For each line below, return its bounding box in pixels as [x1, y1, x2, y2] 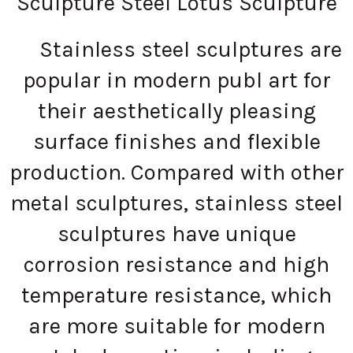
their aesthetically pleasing [37, 97, 316, 124]
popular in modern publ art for [22, 66, 331, 93]
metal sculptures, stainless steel [10, 189, 343, 216]
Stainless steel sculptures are [11, 35, 342, 62]
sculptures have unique [57, 220, 296, 247]
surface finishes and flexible [32, 128, 321, 154]
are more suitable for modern [28, 312, 325, 339]
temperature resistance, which [21, 281, 332, 308]
